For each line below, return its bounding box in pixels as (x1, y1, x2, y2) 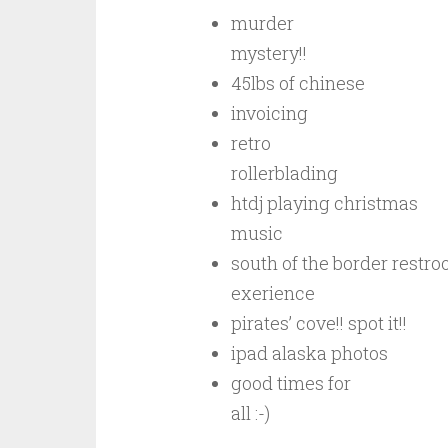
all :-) (230, 401, 270, 425)
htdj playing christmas (230, 191, 418, 215)
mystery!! (230, 41, 307, 65)
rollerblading (230, 161, 338, 185)
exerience (230, 281, 315, 305)
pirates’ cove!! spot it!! (230, 311, 407, 335)
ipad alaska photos (230, 341, 388, 365)
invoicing (230, 101, 308, 125)
